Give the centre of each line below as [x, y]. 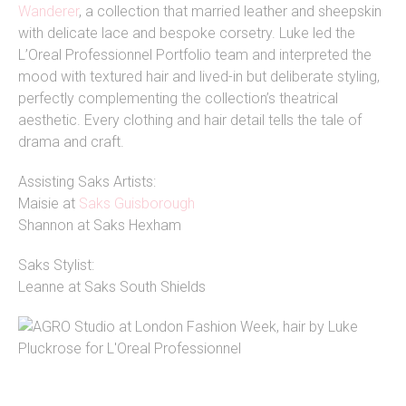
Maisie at [48, 204]
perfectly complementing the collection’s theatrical [178, 99]
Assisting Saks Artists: [87, 182]
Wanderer [48, 12]
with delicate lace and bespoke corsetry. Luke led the [187, 34]
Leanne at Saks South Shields [112, 287]
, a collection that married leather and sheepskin [230, 12]
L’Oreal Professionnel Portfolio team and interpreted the [195, 55]
